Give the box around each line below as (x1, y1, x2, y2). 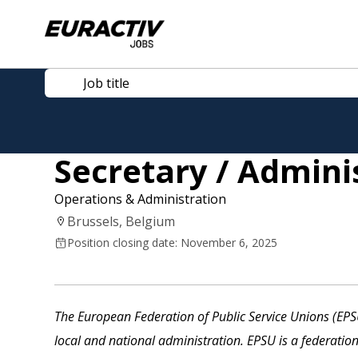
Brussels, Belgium (67, 212, 175, 230)
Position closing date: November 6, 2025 (67, 234, 277, 250)
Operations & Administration (54, 189, 226, 208)
